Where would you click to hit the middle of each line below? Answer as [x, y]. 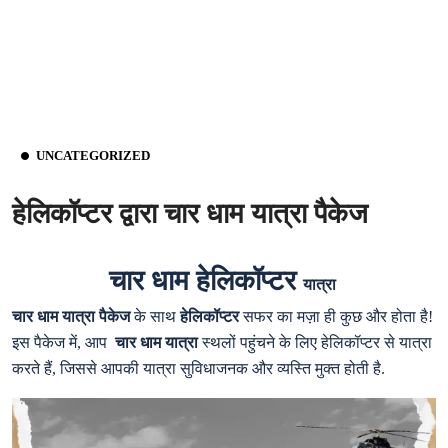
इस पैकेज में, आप [63, 342]
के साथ [155, 316]
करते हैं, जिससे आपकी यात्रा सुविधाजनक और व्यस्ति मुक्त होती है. [198, 368]
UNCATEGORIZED [93, 155]
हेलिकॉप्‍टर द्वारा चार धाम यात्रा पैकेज [190, 213]
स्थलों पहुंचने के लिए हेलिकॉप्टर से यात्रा [315, 342]
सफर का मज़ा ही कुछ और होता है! [336, 316]
